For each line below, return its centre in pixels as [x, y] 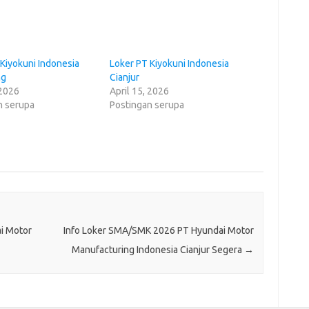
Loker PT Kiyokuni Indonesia [169, 63]
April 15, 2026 [139, 91]
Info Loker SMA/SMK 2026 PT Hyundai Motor [158, 230]
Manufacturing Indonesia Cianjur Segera [158, 249]
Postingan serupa [147, 104]
